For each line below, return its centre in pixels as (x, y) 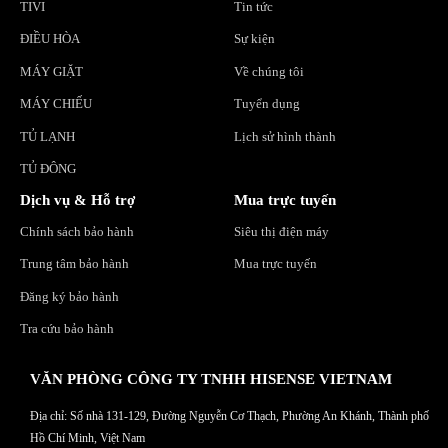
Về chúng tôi (269, 71)
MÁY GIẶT (51, 71)
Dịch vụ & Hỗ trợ (77, 199)
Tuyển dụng (267, 104)
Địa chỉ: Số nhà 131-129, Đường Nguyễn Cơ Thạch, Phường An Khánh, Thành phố (229, 416)
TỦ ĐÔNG (47, 169)
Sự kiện (254, 39)
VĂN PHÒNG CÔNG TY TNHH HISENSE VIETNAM (210, 379)
